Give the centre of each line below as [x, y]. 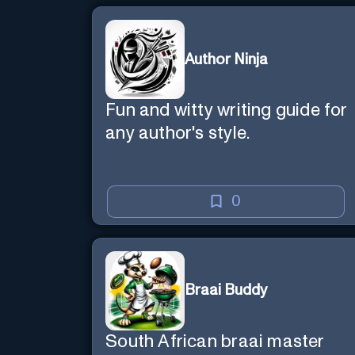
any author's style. [178, 134]
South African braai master [215, 342]
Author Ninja [227, 59]
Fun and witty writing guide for [227, 111]
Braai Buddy [226, 291]
